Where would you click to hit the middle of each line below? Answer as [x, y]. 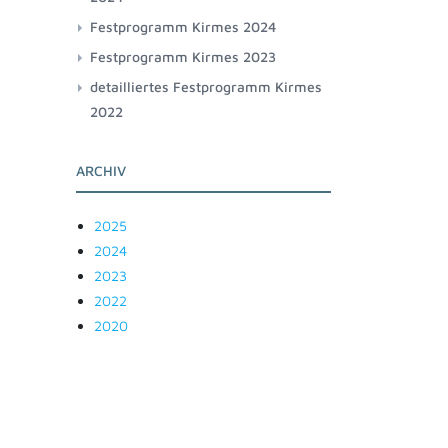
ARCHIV [101, 170]
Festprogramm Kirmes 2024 [183, 26]
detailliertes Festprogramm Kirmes [206, 86]
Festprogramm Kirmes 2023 [183, 56]
